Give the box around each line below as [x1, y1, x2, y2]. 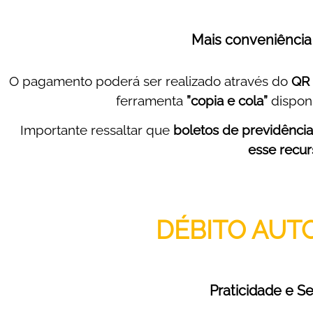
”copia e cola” [186, 92, 268, 108]
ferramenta [115, 92, 187, 108]
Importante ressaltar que [20, 122, 173, 138]
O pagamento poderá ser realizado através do [8, 73, 291, 89]
